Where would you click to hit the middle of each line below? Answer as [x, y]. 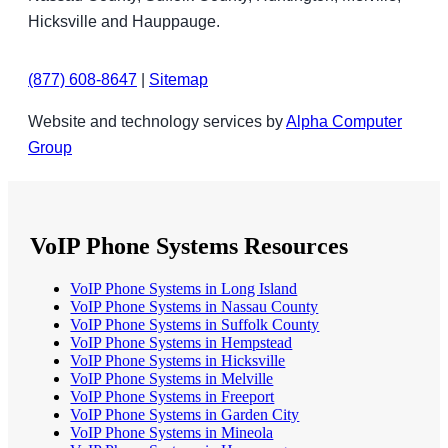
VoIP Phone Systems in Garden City [185, 414]
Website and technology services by [157, 121]
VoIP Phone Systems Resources [189, 245]
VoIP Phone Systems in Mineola [172, 432]
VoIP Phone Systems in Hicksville [178, 360]
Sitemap [178, 79]
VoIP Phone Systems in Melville [172, 378]
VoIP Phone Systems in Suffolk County [195, 324]
